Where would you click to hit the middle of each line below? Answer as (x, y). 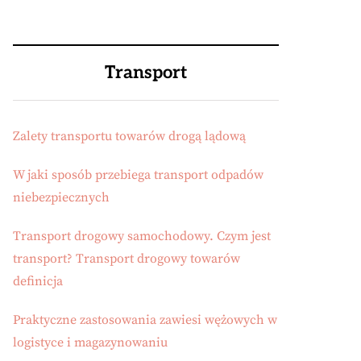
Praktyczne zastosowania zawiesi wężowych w (145, 320)
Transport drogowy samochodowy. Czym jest (142, 236)
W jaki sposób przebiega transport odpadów (138, 175)
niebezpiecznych (61, 197)
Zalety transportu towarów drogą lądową (129, 136)
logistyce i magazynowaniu (90, 342)
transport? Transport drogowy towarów (127, 259)
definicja (38, 281)
